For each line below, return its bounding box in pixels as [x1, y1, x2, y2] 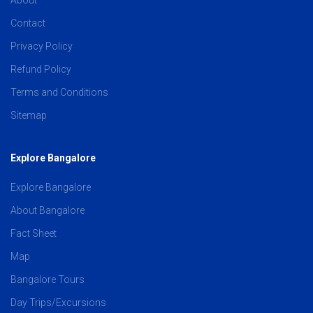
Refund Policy [10, 63, 71, 75]
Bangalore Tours [10, 273, 85, 285]
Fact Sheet [10, 227, 57, 239]
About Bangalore [10, 204, 85, 216]
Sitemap [10, 109, 47, 121]
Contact [10, 17, 45, 29]
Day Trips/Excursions [10, 296, 106, 308]
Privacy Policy [10, 40, 73, 52]
